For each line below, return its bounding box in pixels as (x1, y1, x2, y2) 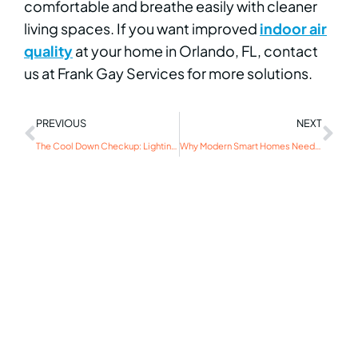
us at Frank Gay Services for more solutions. (24, 63, 312, 82)
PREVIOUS (36, 116, 86, 129)
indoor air (260, 18, 327, 38)
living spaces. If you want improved (24, 18, 260, 38)
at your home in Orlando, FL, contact (73, 41, 318, 60)
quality (24, 41, 73, 60)
